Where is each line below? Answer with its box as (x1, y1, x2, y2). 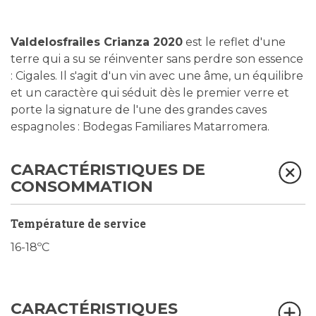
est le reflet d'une (183, 35, 286, 49)
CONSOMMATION (11, 177, 153, 196)
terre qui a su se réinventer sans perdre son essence (11, 52, 303, 66)
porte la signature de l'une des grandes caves (11, 103, 267, 116)
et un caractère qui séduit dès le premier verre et (11, 86, 289, 99)
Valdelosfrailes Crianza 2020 (11, 35, 183, 49)
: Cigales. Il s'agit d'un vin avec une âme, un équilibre (11, 69, 303, 83)
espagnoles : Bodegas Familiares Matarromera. (11, 120, 272, 133)
